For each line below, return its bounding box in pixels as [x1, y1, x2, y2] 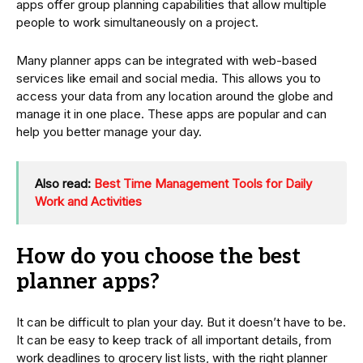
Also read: [35, 176, 94, 192]
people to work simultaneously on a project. [16, 15, 258, 31]
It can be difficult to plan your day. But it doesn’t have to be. [16, 314, 346, 331]
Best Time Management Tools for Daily [94, 176, 312, 192]
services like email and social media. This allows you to [16, 70, 321, 87]
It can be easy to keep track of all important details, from [16, 332, 331, 348]
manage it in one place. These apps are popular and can [16, 106, 327, 122]
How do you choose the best [16, 244, 301, 271]
